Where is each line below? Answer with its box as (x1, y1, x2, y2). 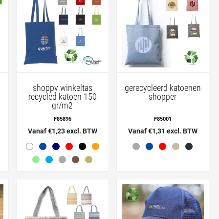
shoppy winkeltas (32, 82, 92, 93)
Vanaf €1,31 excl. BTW (128, 127, 197, 135)
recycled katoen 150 (28, 91, 97, 102)
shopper (149, 91, 177, 102)
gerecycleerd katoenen (124, 82, 201, 93)
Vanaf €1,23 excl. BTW (27, 127, 97, 135)
